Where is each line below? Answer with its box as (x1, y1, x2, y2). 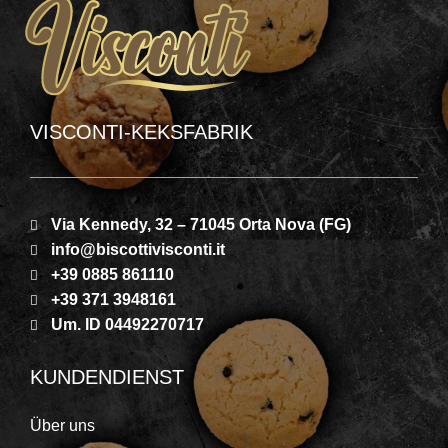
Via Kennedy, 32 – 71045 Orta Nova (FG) (51, 216, 352, 234)
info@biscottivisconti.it (51, 241, 226, 259)
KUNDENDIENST (30, 366, 184, 389)
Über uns (30, 417, 95, 435)
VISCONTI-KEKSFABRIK (30, 121, 253, 144)
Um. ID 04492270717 (51, 316, 205, 334)
